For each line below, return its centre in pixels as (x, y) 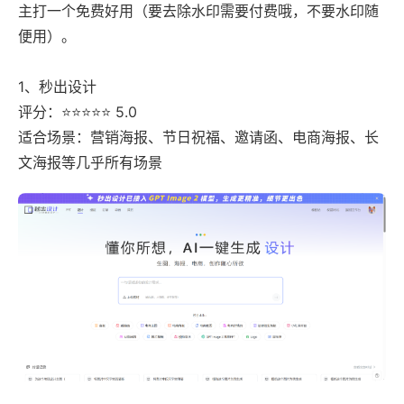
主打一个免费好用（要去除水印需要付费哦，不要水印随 (198, 11)
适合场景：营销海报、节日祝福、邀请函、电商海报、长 (198, 137)
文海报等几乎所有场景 (90, 162)
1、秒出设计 (57, 87)
